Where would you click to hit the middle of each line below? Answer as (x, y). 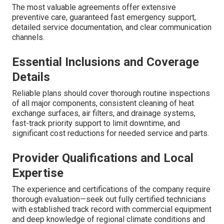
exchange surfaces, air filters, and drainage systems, (104, 113)
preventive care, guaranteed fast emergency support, (104, 17)
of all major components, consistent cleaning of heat (103, 103)
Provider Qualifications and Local (103, 158)
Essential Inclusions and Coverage (105, 62)
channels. (28, 37)
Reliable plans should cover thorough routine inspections (111, 93)
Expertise (38, 173)
